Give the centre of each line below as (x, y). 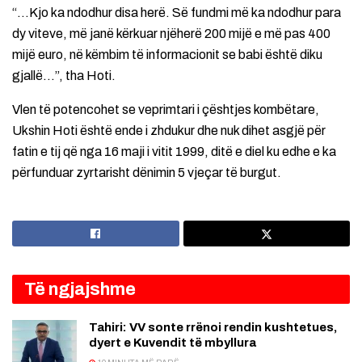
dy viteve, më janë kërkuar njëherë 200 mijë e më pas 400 (171, 34)
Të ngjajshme (80, 290)
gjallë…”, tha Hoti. (64, 76)
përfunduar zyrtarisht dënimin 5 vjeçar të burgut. (147, 173)
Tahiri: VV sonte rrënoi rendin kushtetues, (213, 328)
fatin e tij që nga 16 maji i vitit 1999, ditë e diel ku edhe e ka (174, 152)
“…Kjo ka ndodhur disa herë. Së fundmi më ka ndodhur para (177, 13)
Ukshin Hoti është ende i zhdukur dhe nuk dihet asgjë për (169, 131)
